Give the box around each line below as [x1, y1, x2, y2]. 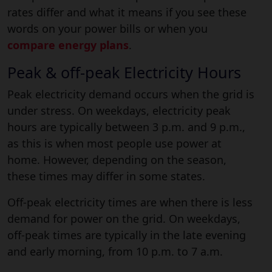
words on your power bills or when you [7, 21, 208, 36]
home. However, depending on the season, [7, 152, 226, 167]
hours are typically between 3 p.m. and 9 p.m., [7, 119, 245, 134]
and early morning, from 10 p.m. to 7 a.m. [7, 243, 223, 259]
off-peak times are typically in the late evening [7, 227, 246, 242]
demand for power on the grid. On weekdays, [7, 211, 240, 226]
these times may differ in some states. [7, 168, 205, 183]
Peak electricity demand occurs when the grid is [7, 86, 254, 101]
